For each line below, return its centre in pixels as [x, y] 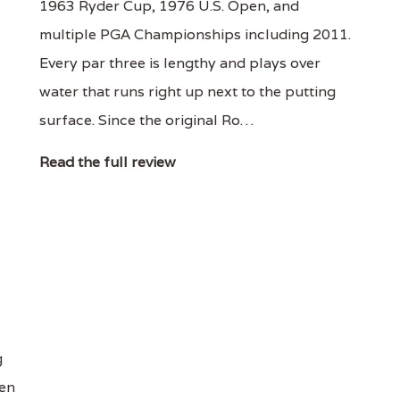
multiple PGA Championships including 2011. [195, 34]
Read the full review [107, 162]
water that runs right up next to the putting [187, 92]
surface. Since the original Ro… [146, 120]
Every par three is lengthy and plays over [179, 63]
